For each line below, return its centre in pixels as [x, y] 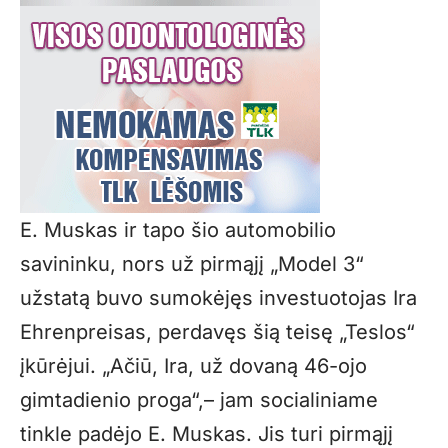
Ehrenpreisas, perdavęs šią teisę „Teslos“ [217, 332]
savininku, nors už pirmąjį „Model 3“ [192, 264]
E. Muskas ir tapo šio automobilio [178, 230]
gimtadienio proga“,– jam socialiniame [199, 400]
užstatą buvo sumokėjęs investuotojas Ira [218, 298]
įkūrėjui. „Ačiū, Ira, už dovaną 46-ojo [193, 366]
